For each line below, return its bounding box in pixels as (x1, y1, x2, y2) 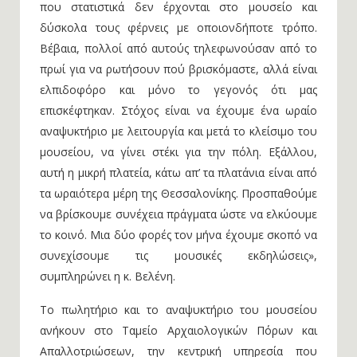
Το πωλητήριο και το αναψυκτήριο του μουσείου (40, 302, 317, 317)
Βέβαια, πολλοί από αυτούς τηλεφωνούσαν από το (40, 41, 317, 56)
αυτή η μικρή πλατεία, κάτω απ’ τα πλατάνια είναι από (40, 165, 317, 180)
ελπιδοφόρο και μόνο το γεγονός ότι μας (40, 82, 317, 97)
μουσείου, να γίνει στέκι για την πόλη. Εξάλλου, (40, 144, 317, 159)
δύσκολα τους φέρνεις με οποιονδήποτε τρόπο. (40, 20, 317, 35)
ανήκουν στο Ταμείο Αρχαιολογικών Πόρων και (40, 323, 317, 338)
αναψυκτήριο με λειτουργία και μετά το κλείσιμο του (40, 124, 317, 139)
